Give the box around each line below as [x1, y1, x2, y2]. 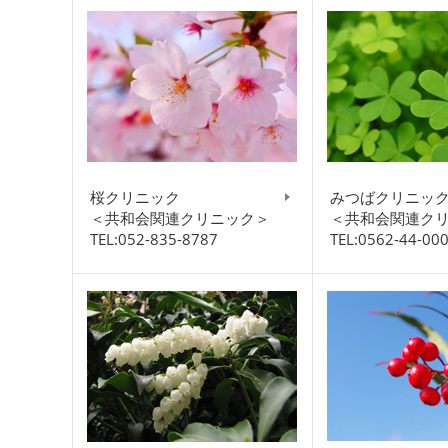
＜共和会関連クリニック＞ [90, 208, 270, 229]
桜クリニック [90, 187, 180, 208]
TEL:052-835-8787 [90, 229, 218, 250]
